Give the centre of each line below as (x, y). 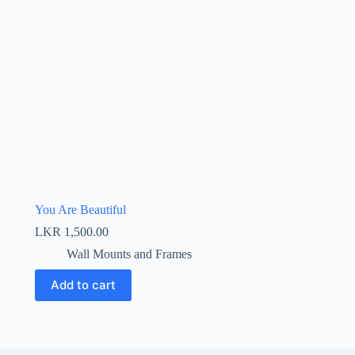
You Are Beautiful (80, 209)
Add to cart (83, 285)
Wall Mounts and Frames (129, 254)
